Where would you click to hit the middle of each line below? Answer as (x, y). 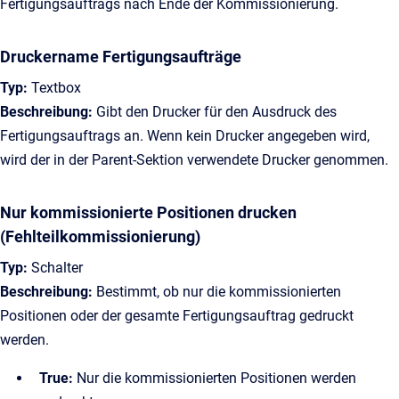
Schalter (55, 268)
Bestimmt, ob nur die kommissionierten (217, 292)
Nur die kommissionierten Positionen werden (216, 378)
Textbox (54, 88)
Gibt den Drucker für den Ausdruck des (215, 112)
